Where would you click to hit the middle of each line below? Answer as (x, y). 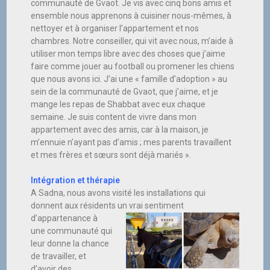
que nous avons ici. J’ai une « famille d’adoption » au (129, 79)
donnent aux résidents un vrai (87, 205)
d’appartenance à (64, 218)
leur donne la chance (70, 243)
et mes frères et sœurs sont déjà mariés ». (111, 155)
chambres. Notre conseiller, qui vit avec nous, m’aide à (132, 41)
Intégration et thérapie (76, 180)
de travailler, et (59, 256)
